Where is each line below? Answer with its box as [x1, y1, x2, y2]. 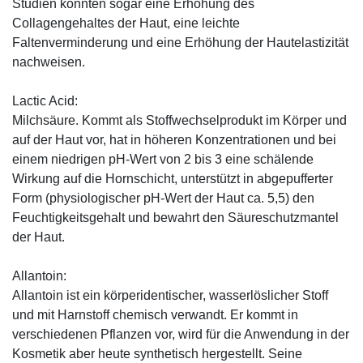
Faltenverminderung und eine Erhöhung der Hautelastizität [12, 36, 348, 50]
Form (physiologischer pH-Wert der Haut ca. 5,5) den [12, 191, 314, 206]
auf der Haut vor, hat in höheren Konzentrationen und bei [12, 133, 336, 147]
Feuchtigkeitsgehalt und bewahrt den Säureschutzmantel [12, 211, 339, 225]
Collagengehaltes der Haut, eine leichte [12, 16, 240, 31]
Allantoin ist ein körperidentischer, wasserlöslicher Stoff [12, 288, 328, 303]
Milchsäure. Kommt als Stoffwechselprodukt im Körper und [12, 113, 347, 128]
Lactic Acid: [12, 94, 78, 109]
